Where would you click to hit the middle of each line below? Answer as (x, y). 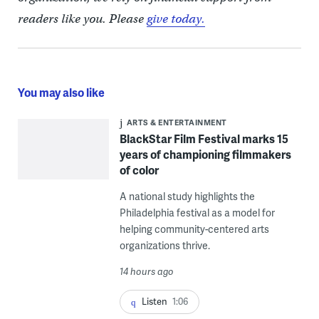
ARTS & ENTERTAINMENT (177, 122)
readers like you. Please (82, 19)
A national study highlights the (187, 196)
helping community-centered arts (194, 229)
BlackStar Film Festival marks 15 (204, 138)
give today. (176, 19)
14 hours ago (146, 271)
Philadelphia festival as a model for (197, 213)
